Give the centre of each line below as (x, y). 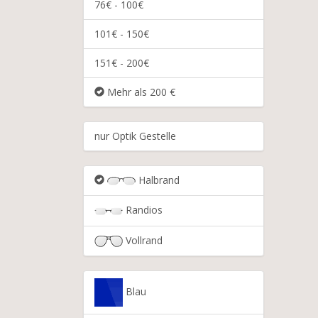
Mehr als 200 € (140, 92)
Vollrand (143, 240)
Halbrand (158, 180)
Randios (143, 210)
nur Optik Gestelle (135, 136)
